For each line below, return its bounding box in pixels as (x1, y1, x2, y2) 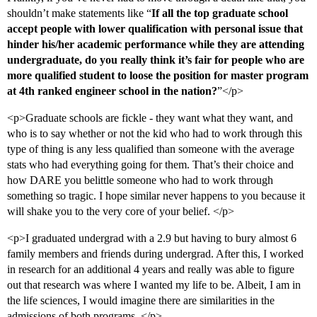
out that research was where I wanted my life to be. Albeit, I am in (7, 279, 301, 292)
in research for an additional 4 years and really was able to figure (7, 263, 294, 276)
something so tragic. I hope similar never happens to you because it (7, 190, 305, 202)
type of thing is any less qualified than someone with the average (7, 143, 294, 156)
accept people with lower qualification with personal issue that (7, 23, 303, 35)
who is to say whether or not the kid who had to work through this (7, 127, 302, 140)
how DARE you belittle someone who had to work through (7, 174, 273, 187)
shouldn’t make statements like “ (7, 7, 151, 20)
